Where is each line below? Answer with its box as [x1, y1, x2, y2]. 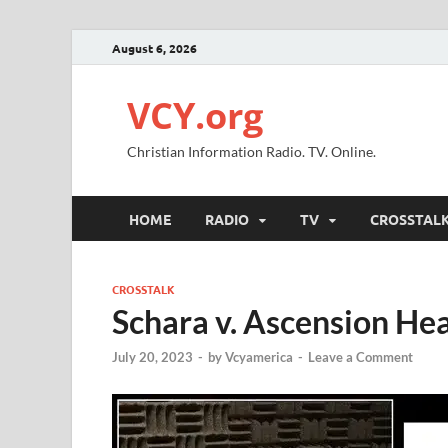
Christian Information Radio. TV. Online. [127, 143, 376, 160]
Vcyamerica [225, 349, 293, 366]
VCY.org [127, 91, 263, 140]
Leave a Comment [308, 349, 413, 366]
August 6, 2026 [112, 39, 197, 56]
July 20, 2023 [112, 349, 193, 366]
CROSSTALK [112, 281, 175, 297]
